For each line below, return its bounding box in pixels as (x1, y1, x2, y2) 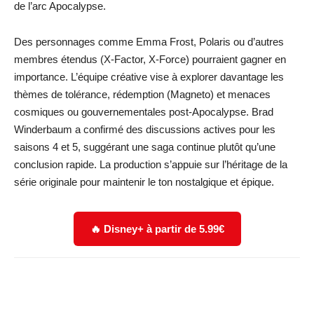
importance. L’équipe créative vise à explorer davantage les (14, 70, 284, 83)
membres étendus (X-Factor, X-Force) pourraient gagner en (14, 53, 286, 65)
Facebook (47, 280, 83, 292)
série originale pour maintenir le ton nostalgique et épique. (14, 175, 274, 188)
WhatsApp (198, 280, 235, 292)
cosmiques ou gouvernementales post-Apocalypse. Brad (14, 105, 273, 118)
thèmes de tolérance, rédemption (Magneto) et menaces (14, 88, 271, 100)
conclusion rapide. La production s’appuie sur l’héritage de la (14, 158, 287, 170)
